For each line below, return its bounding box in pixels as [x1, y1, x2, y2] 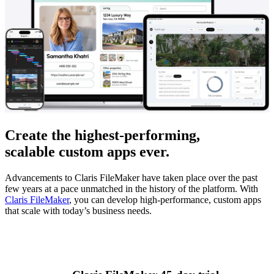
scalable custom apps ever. [5, 144, 169, 160]
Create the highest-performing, [5, 127, 200, 144]
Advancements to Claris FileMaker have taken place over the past [5, 172, 257, 183]
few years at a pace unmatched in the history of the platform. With [5, 183, 258, 194]
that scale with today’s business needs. [5, 206, 152, 217]
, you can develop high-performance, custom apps [69, 194, 261, 206]
